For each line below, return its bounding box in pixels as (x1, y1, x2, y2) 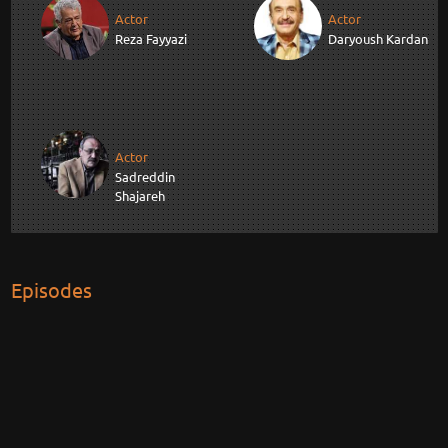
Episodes (10, 277, 92, 303)
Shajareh (114, 187, 165, 205)
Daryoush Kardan (328, 30, 428, 48)
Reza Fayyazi (114, 30, 187, 48)
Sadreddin (114, 168, 175, 186)
